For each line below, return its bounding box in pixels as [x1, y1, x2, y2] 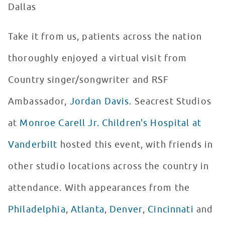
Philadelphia [8, 204, 66, 215]
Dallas [8, 2, 36, 13]
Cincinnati [148, 204, 194, 215]
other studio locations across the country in [8, 161, 209, 172]
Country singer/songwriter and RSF [8, 74, 169, 86]
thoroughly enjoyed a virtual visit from [8, 53, 187, 64]
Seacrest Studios [132, 96, 211, 107]
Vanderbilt [8, 139, 58, 151]
